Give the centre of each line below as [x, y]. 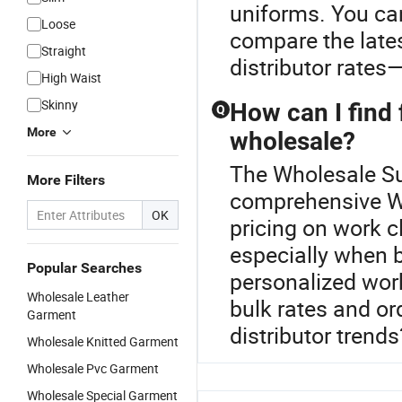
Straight [64, 51]
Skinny [60, 105]
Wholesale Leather [78, 297]
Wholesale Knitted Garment [103, 341]
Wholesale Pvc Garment [93, 368]
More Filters [66, 180]
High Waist [71, 78]
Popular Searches [84, 268]
